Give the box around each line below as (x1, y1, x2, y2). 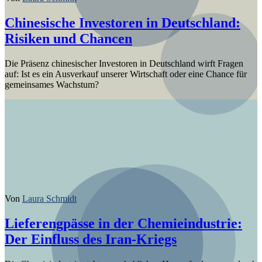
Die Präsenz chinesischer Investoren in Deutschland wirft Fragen (5, 58, 243, 68)
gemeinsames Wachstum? (5, 79, 99, 89)
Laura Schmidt (22, 193, 77, 204)
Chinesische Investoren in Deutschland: (5, 15, 240, 30)
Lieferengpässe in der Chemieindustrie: (5, 215, 242, 231)
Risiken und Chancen (5, 30, 132, 46)
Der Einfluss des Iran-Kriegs (5, 231, 177, 247)
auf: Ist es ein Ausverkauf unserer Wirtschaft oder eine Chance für (5, 68, 247, 79)
